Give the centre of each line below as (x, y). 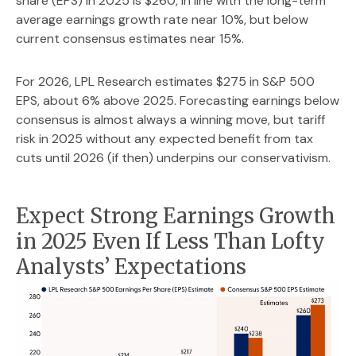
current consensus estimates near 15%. (130, 38)
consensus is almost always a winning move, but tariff (170, 119)
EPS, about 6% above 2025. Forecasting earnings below (178, 100)
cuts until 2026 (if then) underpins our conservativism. (173, 157)
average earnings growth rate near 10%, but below (162, 19)
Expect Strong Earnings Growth (176, 216)
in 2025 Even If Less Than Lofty (170, 241)
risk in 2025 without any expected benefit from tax (164, 138)
